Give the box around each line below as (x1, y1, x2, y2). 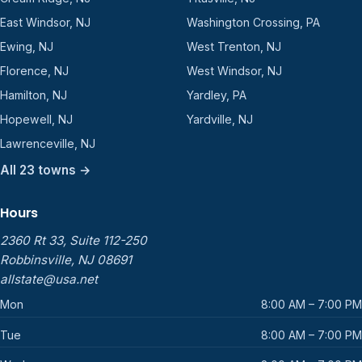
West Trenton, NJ (186, 40, 281, 54)
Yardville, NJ (186, 112, 253, 127)
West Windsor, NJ (186, 64, 282, 78)
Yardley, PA (186, 88, 246, 103)
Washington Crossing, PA (186, 15, 320, 30)
